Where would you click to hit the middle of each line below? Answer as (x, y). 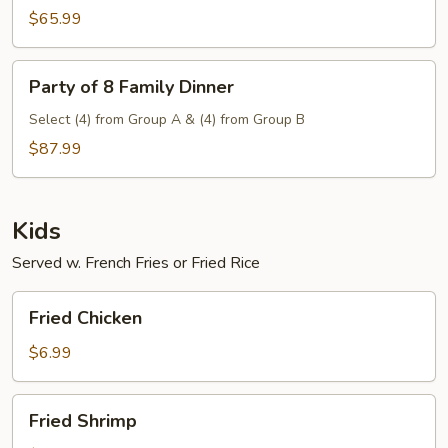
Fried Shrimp (83, 421)
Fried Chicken (85, 318)
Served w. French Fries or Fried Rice (136, 263)
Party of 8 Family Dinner (131, 87)
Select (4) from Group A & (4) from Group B (167, 119)
